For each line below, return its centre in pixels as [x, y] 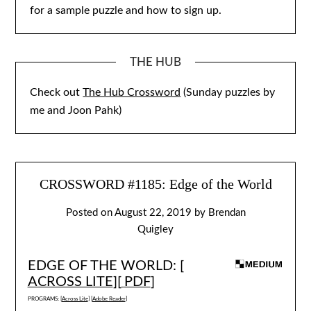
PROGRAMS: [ [44, 299]
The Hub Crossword [132, 92]
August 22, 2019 [153, 213]
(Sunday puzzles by [228, 92]
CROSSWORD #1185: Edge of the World [155, 184]
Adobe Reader [109, 299]
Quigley [155, 230]
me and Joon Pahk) [76, 110]
